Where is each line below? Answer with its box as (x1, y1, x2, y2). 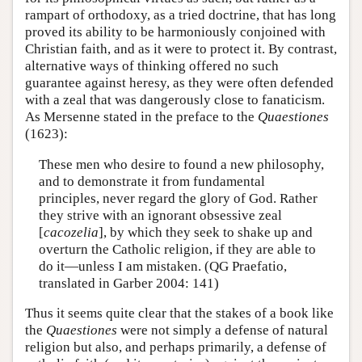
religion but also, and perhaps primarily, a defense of (25, 339, 326, 356)
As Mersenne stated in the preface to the (25, 109, 258, 125)
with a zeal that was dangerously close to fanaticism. (25, 92, 325, 108)
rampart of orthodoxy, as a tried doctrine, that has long (25, 7, 336, 23)
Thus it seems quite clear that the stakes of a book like (25, 305, 334, 322)
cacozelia (43, 224, 99, 240)
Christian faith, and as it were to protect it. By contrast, (25, 41, 337, 57)
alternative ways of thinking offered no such (25, 58, 279, 74)
